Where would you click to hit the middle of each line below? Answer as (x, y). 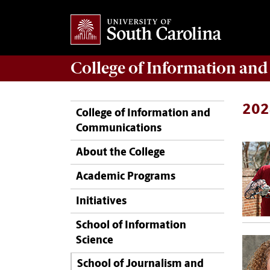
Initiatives (101, 201)
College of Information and (143, 113)
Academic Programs (126, 177)
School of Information (131, 226)
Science (95, 241)
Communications (119, 128)
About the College (121, 153)
